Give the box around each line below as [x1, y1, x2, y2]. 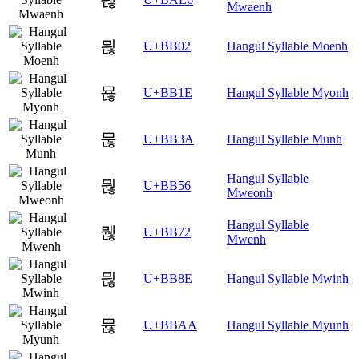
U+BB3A [143, 132, 194, 147]
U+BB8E [143, 272, 192, 286]
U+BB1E [143, 86, 192, 100]
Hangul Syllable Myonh [227, 86, 349, 100]
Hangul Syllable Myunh [227, 318, 349, 333]
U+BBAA [143, 318, 197, 333]
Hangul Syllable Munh [227, 132, 342, 147]
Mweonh [227, 186, 272, 200]
